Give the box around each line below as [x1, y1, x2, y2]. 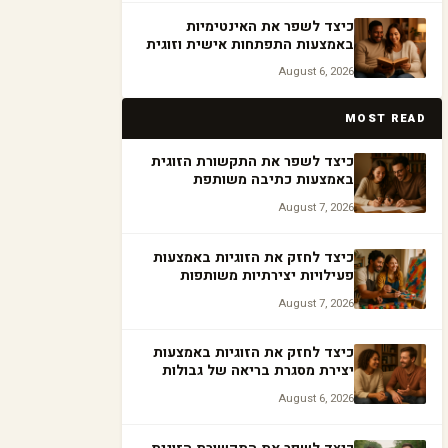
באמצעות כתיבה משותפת [193, 169, 354, 191]
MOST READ [344, 109, 426, 127]
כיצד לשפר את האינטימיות [186, 15, 354, 37]
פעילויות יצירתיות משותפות [180, 264, 354, 286]
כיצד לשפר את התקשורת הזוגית [151, 151, 354, 173]
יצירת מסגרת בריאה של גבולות [162, 360, 354, 382]
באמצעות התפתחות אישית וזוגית [146, 33, 354, 55]
